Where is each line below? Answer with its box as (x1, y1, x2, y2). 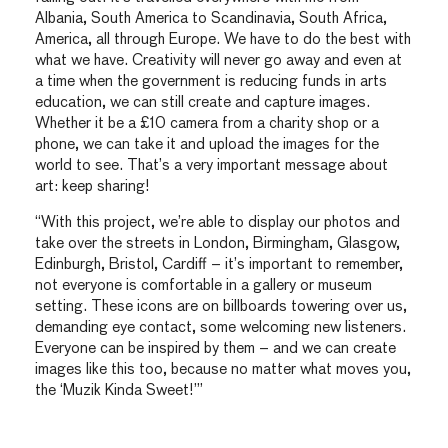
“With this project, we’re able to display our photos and (35, 215, 400, 231)
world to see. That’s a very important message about (35, 157, 388, 173)
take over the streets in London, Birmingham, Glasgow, (35, 236, 400, 252)
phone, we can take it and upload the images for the (35, 136, 379, 152)
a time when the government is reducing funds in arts (35, 73, 387, 89)
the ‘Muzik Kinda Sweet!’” (35, 383, 203, 399)
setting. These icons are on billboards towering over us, (35, 299, 407, 315)
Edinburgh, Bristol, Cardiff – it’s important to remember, (35, 257, 403, 273)
